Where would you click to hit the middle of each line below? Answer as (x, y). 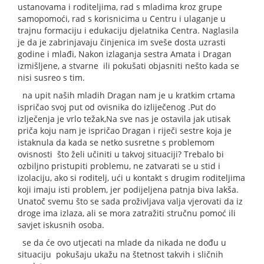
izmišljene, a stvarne (58, 66)
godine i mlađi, (48, 54)
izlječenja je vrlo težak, (62, 119)
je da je (33, 42)
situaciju (36, 255)
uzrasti (212, 42)
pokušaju (74, 255)
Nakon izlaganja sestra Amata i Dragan (155, 54)
